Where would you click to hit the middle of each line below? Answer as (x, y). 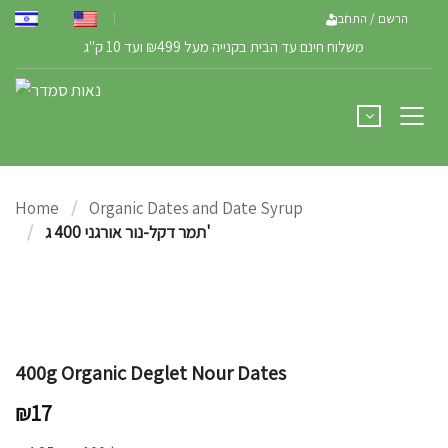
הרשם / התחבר (370, 18)
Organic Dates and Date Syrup (196, 208)
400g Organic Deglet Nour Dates (150, 372)
